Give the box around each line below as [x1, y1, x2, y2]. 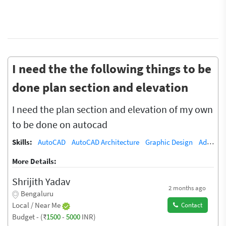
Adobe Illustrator [199, 137, 207, 147]
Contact [178, 200, 202, 209]
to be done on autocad [12, 118, 107, 131]
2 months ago [168, 183, 206, 192]
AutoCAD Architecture [72, 137, 139, 147]
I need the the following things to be [12, 61, 211, 77]
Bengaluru [19, 189, 53, 199]
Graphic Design [145, 137, 193, 147]
